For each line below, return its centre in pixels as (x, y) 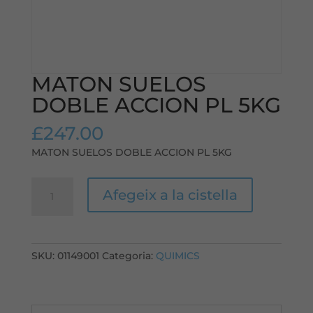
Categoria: (129, 256)
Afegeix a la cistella (170, 195)
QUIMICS (177, 256)
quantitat (54, 185)
